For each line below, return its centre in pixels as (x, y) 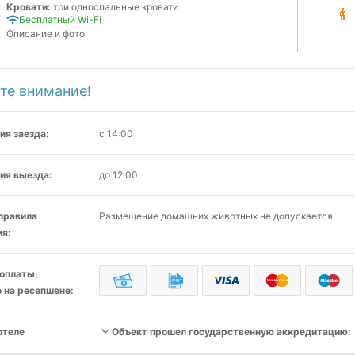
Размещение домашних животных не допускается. (217, 216)
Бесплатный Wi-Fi (60, 19)
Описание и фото (46, 34)
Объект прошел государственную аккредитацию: (231, 332)
